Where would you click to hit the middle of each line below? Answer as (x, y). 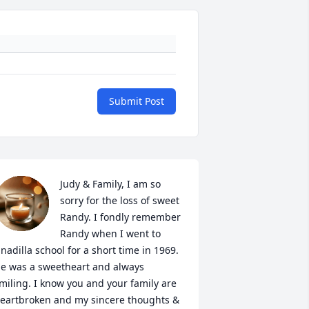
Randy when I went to (110, 234)
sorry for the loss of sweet (119, 201)
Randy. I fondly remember (120, 217)
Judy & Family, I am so (110, 184)
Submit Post (137, 101)
